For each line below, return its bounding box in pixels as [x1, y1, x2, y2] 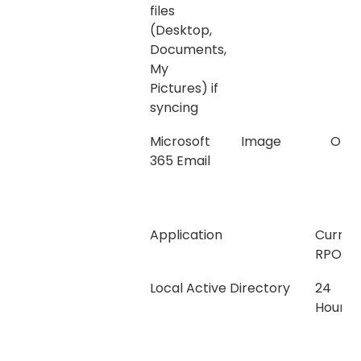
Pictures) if [150, 79, 218, 98]
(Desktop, [150, 21, 212, 40]
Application [150, 226, 222, 245]
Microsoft [150, 132, 210, 151]
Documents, [150, 40, 226, 60]
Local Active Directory [150, 279, 290, 298]
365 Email [150, 151, 210, 171]
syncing [150, 98, 198, 118]
